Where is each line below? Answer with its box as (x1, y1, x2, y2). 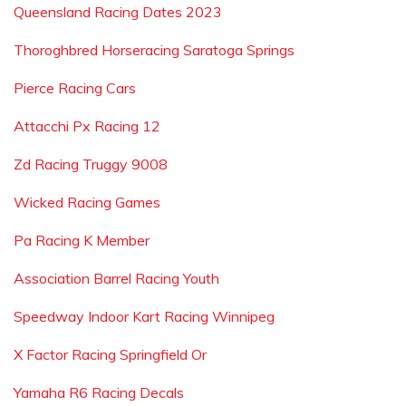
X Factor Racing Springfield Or (14, 345, 207, 363)
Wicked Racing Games (14, 193, 160, 211)
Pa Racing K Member (14, 231, 150, 249)
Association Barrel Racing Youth (14, 269, 219, 287)
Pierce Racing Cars (14, 79, 136, 97)
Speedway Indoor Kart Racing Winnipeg (14, 307, 275, 325)
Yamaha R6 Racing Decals (14, 383, 184, 401)
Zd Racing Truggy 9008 (14, 155, 168, 173)
